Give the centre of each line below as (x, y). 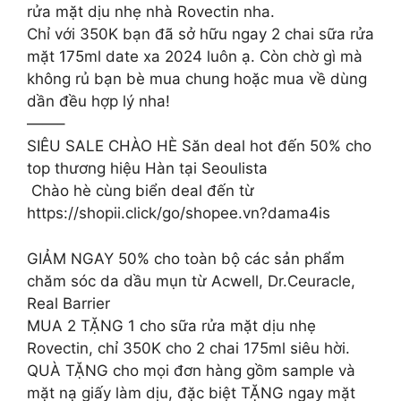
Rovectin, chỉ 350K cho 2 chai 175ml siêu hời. (188, 348)
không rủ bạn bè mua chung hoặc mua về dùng (197, 79)
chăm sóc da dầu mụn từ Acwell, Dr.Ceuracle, (191, 281)
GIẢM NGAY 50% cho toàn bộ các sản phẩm (186, 258)
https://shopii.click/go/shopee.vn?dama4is (179, 213)
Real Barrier (68, 303)
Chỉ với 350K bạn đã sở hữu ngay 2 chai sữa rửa (200, 34)
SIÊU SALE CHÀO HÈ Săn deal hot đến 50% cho (199, 146)
